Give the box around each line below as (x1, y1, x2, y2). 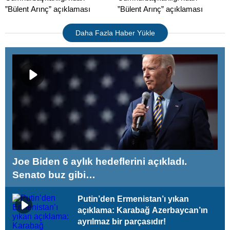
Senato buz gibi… (12, 169, 95, 180)
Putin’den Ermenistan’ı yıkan (78, 195, 189, 203)
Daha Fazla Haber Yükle (75, 29, 155, 37)
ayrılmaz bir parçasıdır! (78, 217, 166, 226)
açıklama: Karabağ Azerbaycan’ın (78, 206, 208, 215)
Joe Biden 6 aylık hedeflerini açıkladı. (12, 156, 187, 167)
